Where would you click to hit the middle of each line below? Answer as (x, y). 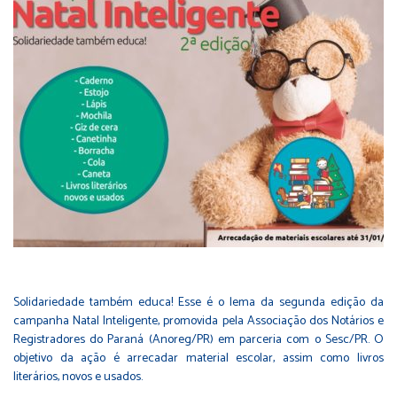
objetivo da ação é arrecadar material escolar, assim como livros (198, 358)
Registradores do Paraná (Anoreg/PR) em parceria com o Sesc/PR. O (198, 339)
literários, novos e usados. (78, 377)
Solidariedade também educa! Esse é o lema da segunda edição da (198, 302)
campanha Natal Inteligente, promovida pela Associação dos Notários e (198, 321)
